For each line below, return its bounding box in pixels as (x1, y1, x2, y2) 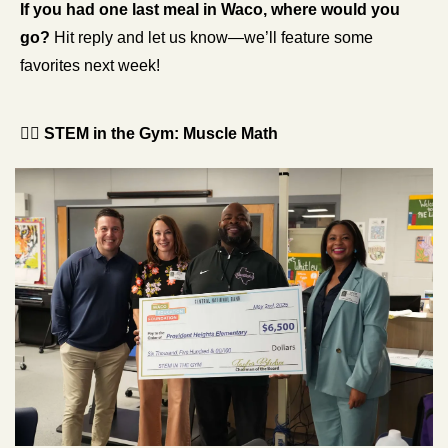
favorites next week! (20, 56, 160, 74)
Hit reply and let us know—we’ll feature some (50, 28, 373, 46)
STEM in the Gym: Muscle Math (44, 124, 278, 142)
